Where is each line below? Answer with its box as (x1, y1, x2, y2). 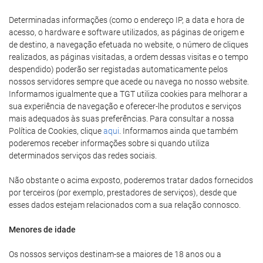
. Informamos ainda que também (119, 126, 238, 136)
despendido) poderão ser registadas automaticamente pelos (9, 65, 228, 74)
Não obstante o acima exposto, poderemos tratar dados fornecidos (9, 176, 253, 185)
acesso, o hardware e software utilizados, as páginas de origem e (9, 28, 244, 37)
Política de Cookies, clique (9, 126, 103, 136)
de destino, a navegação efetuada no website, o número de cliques (9, 40, 248, 49)
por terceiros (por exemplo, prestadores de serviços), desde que (9, 188, 237, 197)
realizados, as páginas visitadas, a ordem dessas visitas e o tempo (9, 52, 248, 62)
